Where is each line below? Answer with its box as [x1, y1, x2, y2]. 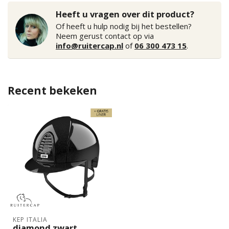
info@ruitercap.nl [56, 40, 123, 51]
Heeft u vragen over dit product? [56, 8, 194, 20]
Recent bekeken [8, 83, 97, 98]
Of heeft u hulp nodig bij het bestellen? [56, 21, 192, 31]
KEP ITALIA [13, 215, 48, 224]
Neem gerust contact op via [56, 31, 154, 41]
